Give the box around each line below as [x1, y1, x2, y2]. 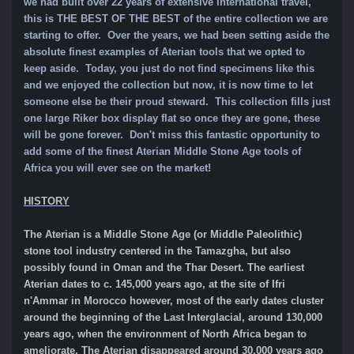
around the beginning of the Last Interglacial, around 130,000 [24, 311, 322, 324]
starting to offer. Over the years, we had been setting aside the [24, 29, 330, 42]
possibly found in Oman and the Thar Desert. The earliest [24, 262, 304, 274]
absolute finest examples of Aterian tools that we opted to [24, 46, 305, 58]
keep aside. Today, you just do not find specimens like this [24, 62, 314, 75]
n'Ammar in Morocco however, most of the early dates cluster [24, 295, 324, 307]
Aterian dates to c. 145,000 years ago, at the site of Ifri [24, 278, 285, 291]
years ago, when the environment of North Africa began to [24, 328, 307, 341]
